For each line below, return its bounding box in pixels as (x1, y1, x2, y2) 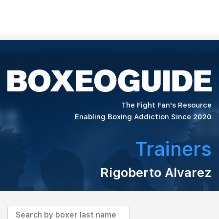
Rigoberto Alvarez (100, 164, 212, 180)
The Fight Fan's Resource (121, 100, 212, 109)
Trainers (135, 137, 212, 161)
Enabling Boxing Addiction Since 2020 (75, 112, 212, 121)
